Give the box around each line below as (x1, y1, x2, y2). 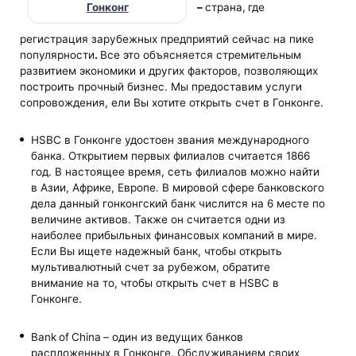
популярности (20, 48, 95, 62)
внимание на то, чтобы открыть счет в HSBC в (30, 277, 279, 290)
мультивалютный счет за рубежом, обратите (30, 261, 270, 274)
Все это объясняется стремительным (100, 48, 302, 62)
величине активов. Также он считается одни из (30, 213, 285, 226)
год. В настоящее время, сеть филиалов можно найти (30, 165, 319, 179)
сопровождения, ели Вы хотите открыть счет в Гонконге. (20, 96, 324, 110)
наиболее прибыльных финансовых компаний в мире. (30, 229, 317, 242)
